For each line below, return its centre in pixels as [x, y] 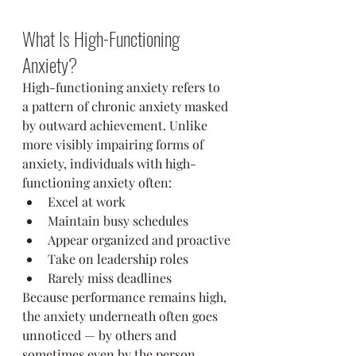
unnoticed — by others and [101, 335]
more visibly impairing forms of [114, 144]
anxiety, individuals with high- [109, 163]
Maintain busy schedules [118, 221]
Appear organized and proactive [139, 240]
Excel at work [87, 201]
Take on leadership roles [118, 259]
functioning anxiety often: [97, 182]
